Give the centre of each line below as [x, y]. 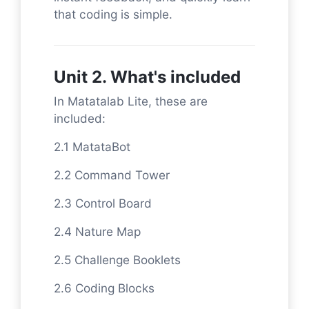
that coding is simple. [113, 14]
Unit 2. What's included [147, 77]
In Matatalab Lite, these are [131, 101]
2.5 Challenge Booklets [117, 259]
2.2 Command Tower [112, 175]
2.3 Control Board [103, 203]
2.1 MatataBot [92, 146]
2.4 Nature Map [97, 231]
